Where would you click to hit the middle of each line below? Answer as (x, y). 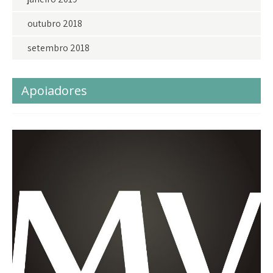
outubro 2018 (55, 23)
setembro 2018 (58, 48)
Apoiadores (54, 90)
